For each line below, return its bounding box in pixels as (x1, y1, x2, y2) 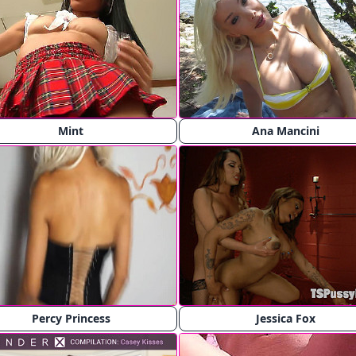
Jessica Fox (255, 310, 315, 326)
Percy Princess (31, 310, 110, 326)
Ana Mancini (251, 122, 319, 138)
